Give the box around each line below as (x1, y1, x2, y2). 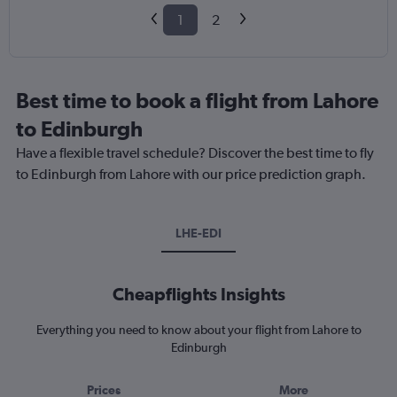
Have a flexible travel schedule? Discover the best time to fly (16, 144, 374, 162)
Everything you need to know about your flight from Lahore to (35, 323, 362, 338)
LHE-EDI (175, 226, 222, 241)
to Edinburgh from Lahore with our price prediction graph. (16, 166, 366, 183)
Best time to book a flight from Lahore (16, 88, 378, 113)
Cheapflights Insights (112, 284, 285, 305)
